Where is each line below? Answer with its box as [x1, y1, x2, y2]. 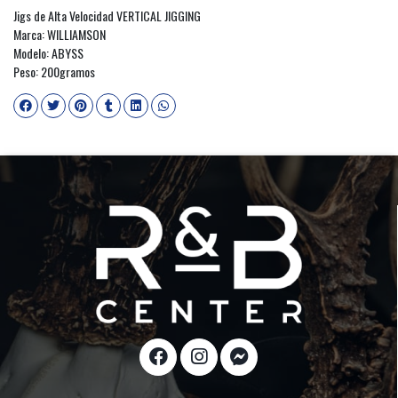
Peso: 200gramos [13, 61, 95, 81]
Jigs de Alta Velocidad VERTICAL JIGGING [13, 5, 201, 25]
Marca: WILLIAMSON [13, 24, 106, 44]
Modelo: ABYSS [13, 43, 84, 62]
